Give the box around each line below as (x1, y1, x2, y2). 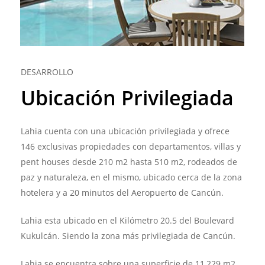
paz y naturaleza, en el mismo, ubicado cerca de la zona (21, 171, 242, 183)
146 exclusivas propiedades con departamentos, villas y (21, 140, 241, 152)
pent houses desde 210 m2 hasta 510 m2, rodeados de (21, 156, 237, 167)
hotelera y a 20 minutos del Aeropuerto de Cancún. (21, 186, 224, 198)
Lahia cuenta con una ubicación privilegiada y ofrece (21, 125, 230, 137)
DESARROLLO (21, 66, 73, 77)
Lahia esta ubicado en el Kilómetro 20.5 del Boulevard (21, 214, 234, 226)
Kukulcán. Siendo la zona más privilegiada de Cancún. (21, 230, 235, 241)
